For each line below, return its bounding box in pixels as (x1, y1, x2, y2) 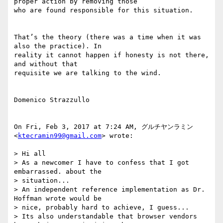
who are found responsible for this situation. (14, 6, 193, 14)
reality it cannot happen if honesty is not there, (14, 51, 209, 59)
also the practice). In (14, 42, 102, 50)
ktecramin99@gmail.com (18, 132, 102, 140)
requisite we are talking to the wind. (14, 69, 161, 77)
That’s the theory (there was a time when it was (14, 33, 201, 41)
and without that (14, 60, 78, 68)
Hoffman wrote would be (14, 195, 102, 203)
